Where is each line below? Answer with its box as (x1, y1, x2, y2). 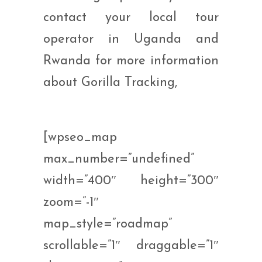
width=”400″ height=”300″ (43, 174, 219, 188)
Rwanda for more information (43, 54, 219, 68)
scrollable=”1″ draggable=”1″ (43, 239, 219, 253)
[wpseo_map (43, 131, 117, 145)
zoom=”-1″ (43, 196, 99, 210)
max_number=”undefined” (43, 153, 194, 167)
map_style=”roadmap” (43, 218, 172, 232)
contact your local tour (43, 11, 219, 25)
